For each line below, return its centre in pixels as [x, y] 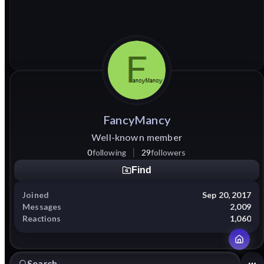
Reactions [42, 218]
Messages [42, 206]
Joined [36, 194]
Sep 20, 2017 [226, 194]
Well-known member [137, 137]
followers [169, 152]
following [109, 152]
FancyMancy [137, 119]
